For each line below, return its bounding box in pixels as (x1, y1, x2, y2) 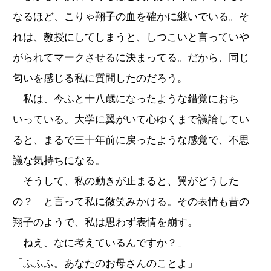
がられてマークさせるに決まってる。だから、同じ (13, 51, 249, 64)
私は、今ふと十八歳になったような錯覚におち (13, 93, 239, 105)
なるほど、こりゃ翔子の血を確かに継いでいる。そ (13, 10, 249, 22)
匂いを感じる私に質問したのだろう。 (13, 72, 188, 84)
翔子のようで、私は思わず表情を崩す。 (13, 216, 198, 228)
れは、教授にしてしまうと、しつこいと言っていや (13, 31, 249, 43)
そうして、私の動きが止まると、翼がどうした (13, 175, 239, 187)
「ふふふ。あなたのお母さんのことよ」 (13, 257, 198, 269)
